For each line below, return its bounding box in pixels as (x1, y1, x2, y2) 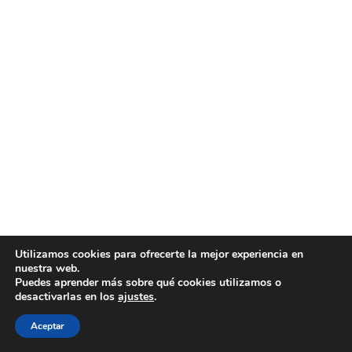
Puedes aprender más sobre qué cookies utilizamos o (15, 275, 281, 290)
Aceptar (31, 320, 64, 332)
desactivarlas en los (15, 289, 118, 304)
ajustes (118, 289, 154, 304)
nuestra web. (15, 261, 79, 276)
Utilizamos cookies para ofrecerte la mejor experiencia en (15, 247, 303, 262)
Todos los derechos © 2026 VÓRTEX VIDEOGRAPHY (41, 301, 311, 317)
